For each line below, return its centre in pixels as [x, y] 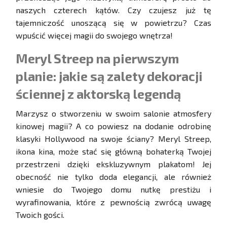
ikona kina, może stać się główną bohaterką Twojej [113, 152]
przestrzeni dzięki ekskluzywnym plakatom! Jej [113, 164]
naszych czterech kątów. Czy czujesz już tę [113, 10]
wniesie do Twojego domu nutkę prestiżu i [113, 190]
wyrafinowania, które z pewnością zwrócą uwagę [113, 202]
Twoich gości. [40, 215]
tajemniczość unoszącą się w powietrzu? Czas [113, 23]
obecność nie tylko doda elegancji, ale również [113, 177]
